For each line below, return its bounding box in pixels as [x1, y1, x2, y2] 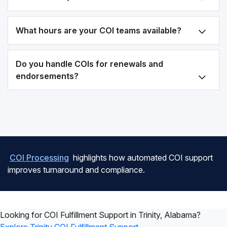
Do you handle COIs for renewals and [16, 59, 163, 69]
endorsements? [16, 71, 79, 81]
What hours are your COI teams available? [16, 25, 181, 35]
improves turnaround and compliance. [8, 165, 145, 175]
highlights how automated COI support [71, 153, 213, 163]
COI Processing [10, 153, 69, 163]
